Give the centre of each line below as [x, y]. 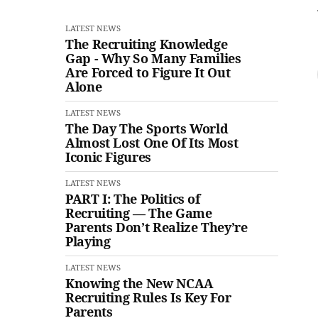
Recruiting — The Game [139, 213]
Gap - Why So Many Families [153, 59]
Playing [88, 242]
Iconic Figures [108, 157]
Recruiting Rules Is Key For [148, 298]
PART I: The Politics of [133, 199]
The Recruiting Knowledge [147, 44]
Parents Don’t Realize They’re [157, 227]
